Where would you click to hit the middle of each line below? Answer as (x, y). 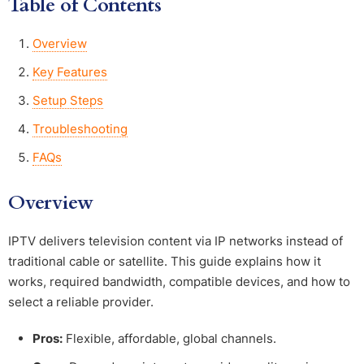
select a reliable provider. (81, 302)
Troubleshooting (80, 129)
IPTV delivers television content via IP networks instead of (175, 241)
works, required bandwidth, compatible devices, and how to (179, 282)
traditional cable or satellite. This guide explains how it (165, 262)
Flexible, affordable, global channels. (169, 339)
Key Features (70, 72)
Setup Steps (68, 101)
